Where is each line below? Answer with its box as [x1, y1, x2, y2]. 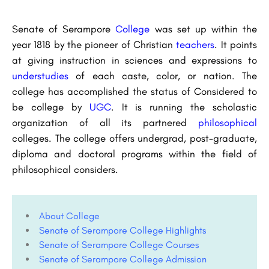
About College [39, 210, 100, 222]
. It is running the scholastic [110, 101, 257, 113]
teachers [176, 38, 215, 51]
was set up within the [154, 23, 257, 35]
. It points [214, 38, 258, 51]
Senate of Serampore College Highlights [39, 225, 206, 237]
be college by [12, 101, 89, 113]
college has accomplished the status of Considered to [12, 85, 257, 98]
